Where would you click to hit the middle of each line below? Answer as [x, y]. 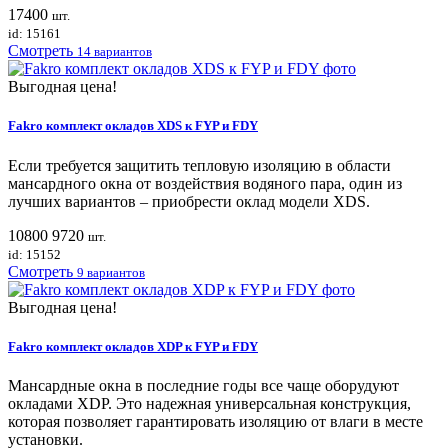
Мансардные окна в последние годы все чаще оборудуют [203, 385]
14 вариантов [114, 52]
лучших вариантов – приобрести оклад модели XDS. [189, 201]
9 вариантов [111, 272]
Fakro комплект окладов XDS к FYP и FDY [133, 126]
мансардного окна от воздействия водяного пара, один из [205, 183]
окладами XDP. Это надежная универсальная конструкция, [209, 403]
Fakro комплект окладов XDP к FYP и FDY [133, 346]
